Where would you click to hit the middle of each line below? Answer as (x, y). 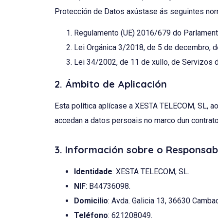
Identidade (93, 171)
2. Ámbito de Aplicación (111, 84)
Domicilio (91, 200)
